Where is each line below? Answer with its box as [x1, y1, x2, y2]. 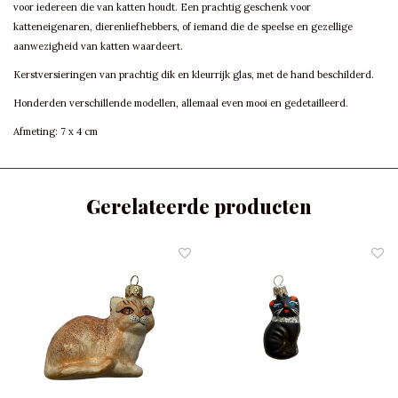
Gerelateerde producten [86, 193, 312, 220]
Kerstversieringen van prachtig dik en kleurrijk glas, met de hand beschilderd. [13, 68, 374, 82]
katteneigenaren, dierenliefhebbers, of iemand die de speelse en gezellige [13, 20, 353, 34]
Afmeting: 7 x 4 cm [13, 125, 98, 139]
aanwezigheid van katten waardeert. [13, 40, 183, 53]
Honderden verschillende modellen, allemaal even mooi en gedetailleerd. [13, 97, 348, 110]
